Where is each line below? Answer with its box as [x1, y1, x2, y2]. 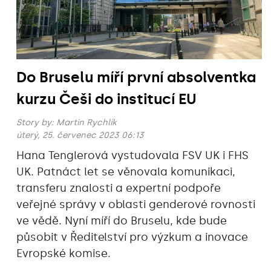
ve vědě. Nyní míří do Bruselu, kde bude [16, 214, 227, 228]
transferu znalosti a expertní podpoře [16, 181, 221, 195]
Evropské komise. [16, 247, 111, 261]
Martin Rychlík [56, 117, 116, 128]
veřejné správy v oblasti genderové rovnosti [16, 198, 255, 212]
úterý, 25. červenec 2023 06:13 [16, 130, 144, 141]
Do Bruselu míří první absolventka [16, 68, 256, 87]
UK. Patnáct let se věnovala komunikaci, [16, 165, 235, 179]
